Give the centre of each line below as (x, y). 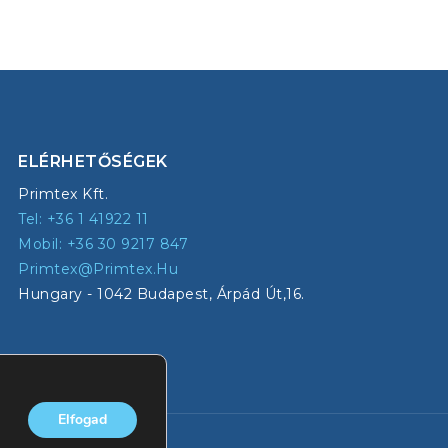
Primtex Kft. (63, 193)
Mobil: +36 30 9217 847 (103, 243)
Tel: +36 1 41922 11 (83, 218)
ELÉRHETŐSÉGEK (93, 161)
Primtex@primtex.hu (98, 268)
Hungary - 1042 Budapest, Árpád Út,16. (161, 293)
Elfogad (82, 419)
